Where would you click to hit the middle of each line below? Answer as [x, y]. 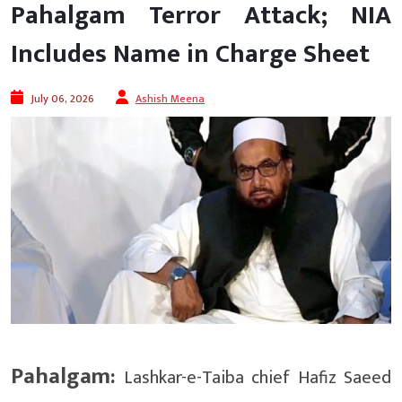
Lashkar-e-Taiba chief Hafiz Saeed [253, 377]
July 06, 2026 [62, 99]
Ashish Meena [170, 99]
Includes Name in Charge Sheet [190, 55]
